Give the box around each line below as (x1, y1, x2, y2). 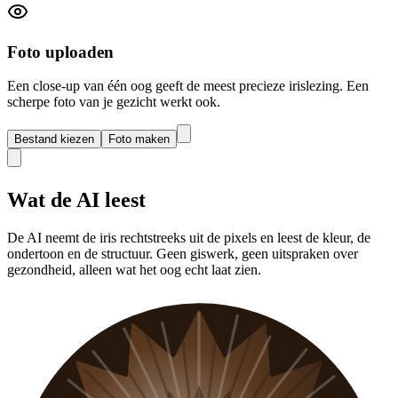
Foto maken (108, 132, 170, 147)
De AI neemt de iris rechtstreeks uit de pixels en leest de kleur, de (7, 230, 370, 246)
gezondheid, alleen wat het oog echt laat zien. (7, 262, 261, 278)
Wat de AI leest (7, 188, 146, 212)
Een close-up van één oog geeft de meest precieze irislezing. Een (7, 78, 369, 94)
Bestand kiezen (14, 132, 94, 147)
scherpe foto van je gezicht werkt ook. (7, 94, 220, 110)
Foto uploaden (7, 42, 114, 61)
